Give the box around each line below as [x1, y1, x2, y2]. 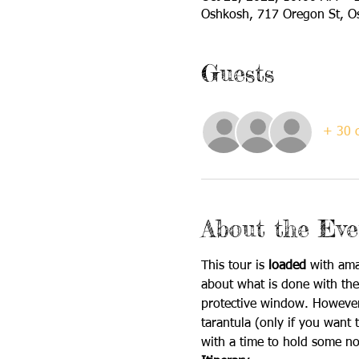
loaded [268, 260, 310, 272]
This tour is [200, 260, 268, 272]
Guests [200, 58, 274, 87]
